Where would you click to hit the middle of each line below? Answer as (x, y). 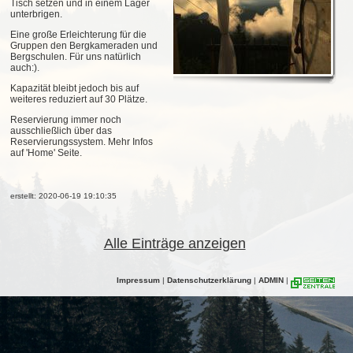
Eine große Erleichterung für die (78, 35)
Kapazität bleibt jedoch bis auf (74, 89)
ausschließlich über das (61, 131)
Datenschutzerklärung (209, 281)
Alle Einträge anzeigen (175, 244)
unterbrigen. (37, 15)
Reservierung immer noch (66, 120)
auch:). (26, 68)
